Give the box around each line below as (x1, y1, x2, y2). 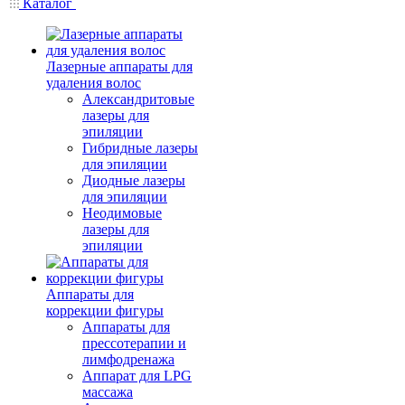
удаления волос (46, 75, 141, 90)
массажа (82, 384, 133, 400)
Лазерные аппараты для (46, 59, 193, 74)
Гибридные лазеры (82, 140, 198, 155)
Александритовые (82, 91, 194, 107)
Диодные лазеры (82, 173, 185, 188)
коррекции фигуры (46, 303, 164, 318)
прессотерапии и (82, 335, 186, 351)
